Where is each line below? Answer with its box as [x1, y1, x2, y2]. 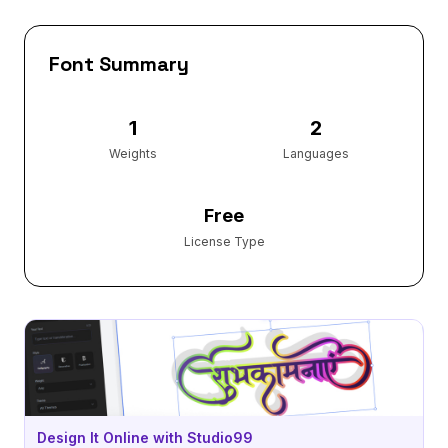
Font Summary [49, 50, 189, 77]
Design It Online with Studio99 [37, 428, 253, 446]
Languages [282, 145, 349, 161]
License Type [183, 233, 265, 249]
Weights [108, 145, 157, 161]
